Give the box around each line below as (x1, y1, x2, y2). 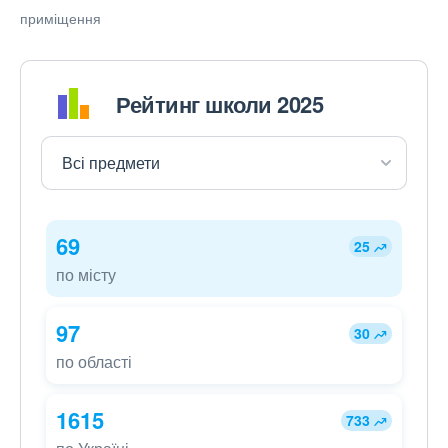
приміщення (20, 8, 101, 29)
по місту (56, 263, 116, 287)
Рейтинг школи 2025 (116, 87, 323, 120)
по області (56, 350, 132, 374)
